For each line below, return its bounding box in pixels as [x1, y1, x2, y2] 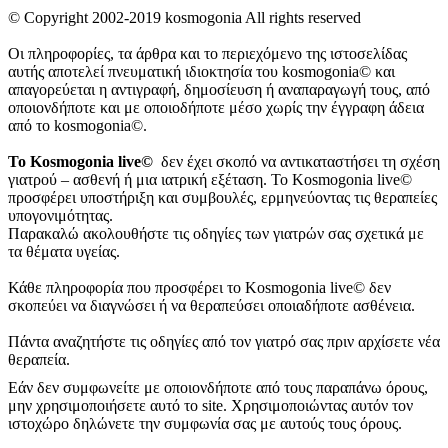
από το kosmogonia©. [8, 117, 147, 134]
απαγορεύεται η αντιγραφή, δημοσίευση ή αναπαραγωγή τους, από [8, 81, 430, 98]
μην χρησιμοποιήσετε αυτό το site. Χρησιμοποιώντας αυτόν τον [8, 397, 413, 414]
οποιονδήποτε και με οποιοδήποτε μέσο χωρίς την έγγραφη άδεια [8, 99, 424, 116]
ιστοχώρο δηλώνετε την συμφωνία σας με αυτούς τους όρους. [8, 415, 402, 432]
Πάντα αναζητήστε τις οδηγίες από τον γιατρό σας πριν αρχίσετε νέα [8, 333, 440, 350]
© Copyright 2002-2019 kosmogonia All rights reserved [8, 9, 361, 26]
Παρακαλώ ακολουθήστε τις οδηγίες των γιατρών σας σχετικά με [8, 225, 424, 242]
